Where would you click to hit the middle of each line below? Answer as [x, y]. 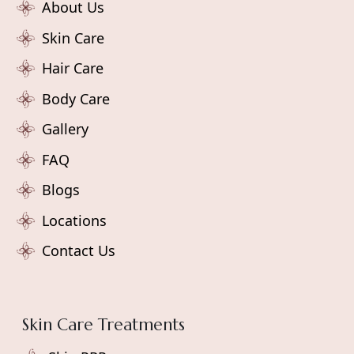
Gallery [65, 129]
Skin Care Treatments [104, 324]
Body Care [76, 98]
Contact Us [79, 251]
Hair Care [73, 68]
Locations [74, 220]
